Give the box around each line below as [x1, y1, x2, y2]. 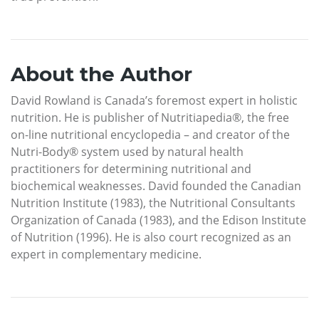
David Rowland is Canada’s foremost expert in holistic [11, 92, 298, 108]
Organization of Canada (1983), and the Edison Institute [11, 211, 306, 228]
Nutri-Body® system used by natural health [11, 143, 244, 159]
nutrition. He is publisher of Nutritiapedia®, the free [11, 109, 289, 125]
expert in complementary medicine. [11, 246, 202, 262]
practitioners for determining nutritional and [11, 160, 251, 177]
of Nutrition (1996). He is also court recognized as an [11, 229, 291, 245]
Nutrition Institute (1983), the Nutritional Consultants [11, 194, 296, 211]
